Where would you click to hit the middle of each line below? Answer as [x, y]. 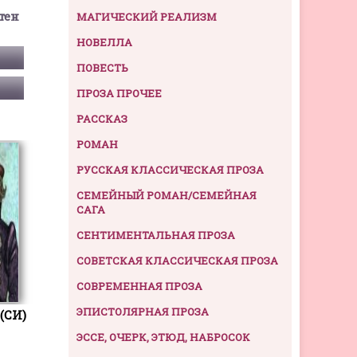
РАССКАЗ [102, 119]
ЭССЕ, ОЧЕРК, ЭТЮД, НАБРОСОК [163, 337]
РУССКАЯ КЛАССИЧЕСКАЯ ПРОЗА [170, 170]
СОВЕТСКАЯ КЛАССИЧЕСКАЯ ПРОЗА [177, 261]
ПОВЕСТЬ [102, 68]
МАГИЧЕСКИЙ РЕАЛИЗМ [147, 17]
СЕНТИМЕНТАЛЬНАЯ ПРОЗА [156, 235]
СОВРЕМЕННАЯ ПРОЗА [139, 286]
